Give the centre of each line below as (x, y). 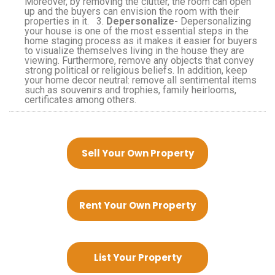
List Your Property (137, 257)
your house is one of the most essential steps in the (137, 31)
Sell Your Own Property (137, 153)
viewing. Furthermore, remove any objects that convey (139, 60)
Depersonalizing (215, 21)
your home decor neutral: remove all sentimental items (141, 80)
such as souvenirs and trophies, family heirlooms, (130, 90)
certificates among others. (85, 99)
